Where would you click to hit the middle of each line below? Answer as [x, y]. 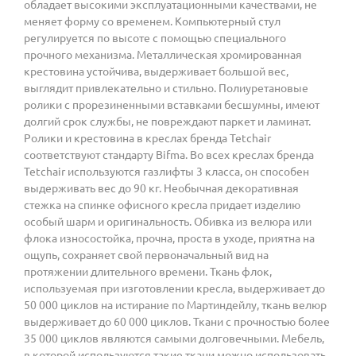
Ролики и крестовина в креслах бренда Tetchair [147, 138]
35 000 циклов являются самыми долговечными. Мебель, [174, 338]
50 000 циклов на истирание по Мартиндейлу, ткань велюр [175, 305]
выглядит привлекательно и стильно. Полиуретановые [166, 88]
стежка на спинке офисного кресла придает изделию [162, 205]
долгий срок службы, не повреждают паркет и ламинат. [167, 121]
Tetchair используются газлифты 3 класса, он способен [166, 171]
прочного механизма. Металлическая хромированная [163, 54]
